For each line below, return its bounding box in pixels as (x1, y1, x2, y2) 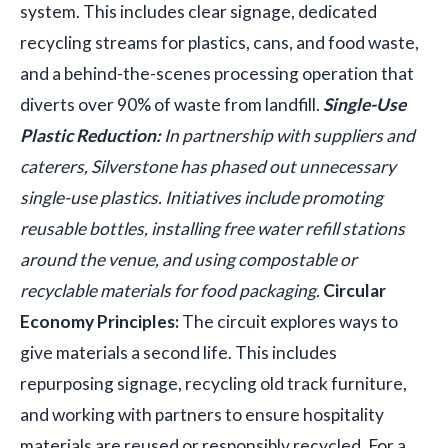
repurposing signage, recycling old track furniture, (20, 373, 407, 395)
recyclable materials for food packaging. (20, 280, 323, 302)
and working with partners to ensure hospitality (20, 404, 384, 426)
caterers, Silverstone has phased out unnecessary (20, 156, 396, 178)
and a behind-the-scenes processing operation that (20, 63, 414, 85)
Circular (323, 280, 386, 302)
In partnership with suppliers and (161, 125, 415, 147)
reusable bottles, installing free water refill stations (20, 218, 405, 240)
